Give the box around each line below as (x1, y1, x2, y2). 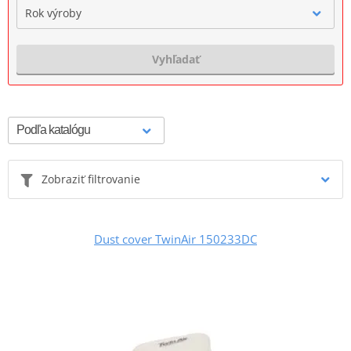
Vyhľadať (151, 51, 200, 67)
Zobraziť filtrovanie (42, 171, 140, 186)
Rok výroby (25, 5, 81, 20)
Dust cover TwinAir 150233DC (94, 230, 257, 247)
